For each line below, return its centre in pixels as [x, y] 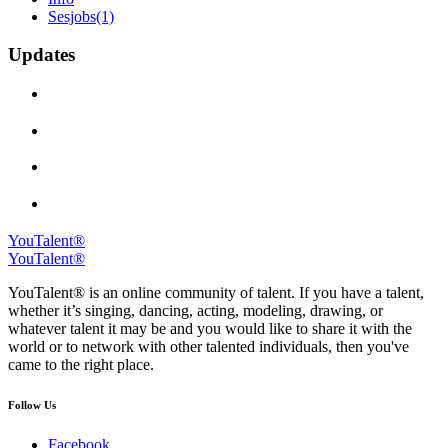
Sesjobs [72, 16]
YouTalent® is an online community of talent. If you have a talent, [216, 292]
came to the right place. [81, 364]
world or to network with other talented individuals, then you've [208, 346]
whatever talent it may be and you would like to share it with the [210, 328]
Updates [41, 55]
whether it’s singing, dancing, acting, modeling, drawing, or [195, 310]
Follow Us [32, 404]
